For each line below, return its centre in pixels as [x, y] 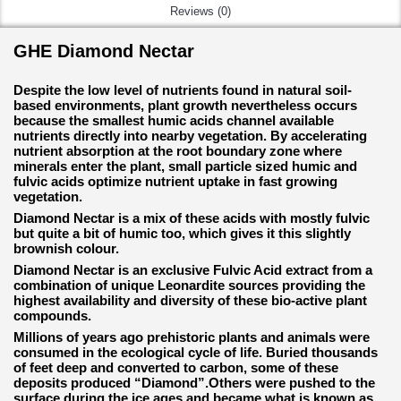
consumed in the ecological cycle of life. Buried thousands [196, 352]
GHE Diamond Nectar [104, 51]
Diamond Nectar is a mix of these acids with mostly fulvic [192, 218]
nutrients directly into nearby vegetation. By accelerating [190, 136]
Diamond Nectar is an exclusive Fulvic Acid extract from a [193, 270]
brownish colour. [66, 248]
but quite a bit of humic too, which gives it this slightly [182, 233]
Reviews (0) [200, 11]
